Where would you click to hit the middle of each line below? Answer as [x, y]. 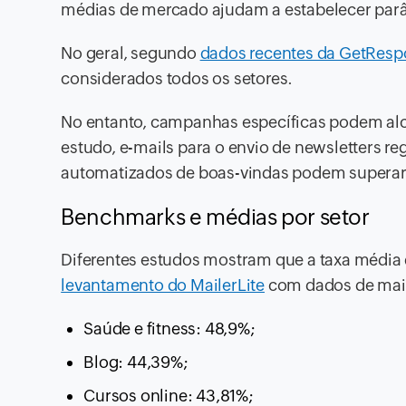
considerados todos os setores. [177, 79]
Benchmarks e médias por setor [215, 217]
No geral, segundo [130, 53]
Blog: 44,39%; [136, 362]
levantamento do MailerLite [163, 285]
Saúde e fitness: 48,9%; [169, 329]
